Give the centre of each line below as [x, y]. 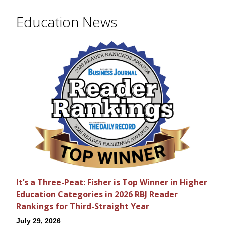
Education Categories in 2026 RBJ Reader [97, 194]
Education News [67, 21]
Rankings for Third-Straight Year [83, 206]
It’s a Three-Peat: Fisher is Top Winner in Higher [112, 182]
